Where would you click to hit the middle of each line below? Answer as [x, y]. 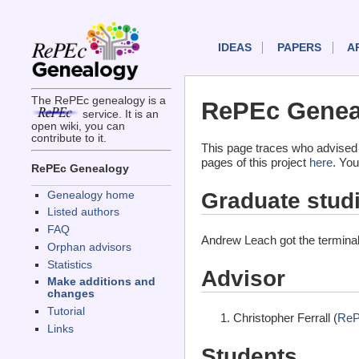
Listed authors [83, 212]
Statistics [69, 264]
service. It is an [119, 115]
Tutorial [66, 312]
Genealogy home [91, 195]
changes [71, 294]
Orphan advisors [89, 247]
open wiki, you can [78, 127]
